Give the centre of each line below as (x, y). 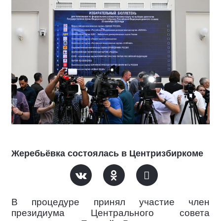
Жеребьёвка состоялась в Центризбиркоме (107, 153)
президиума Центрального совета (110, 213)
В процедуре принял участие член (110, 202)
